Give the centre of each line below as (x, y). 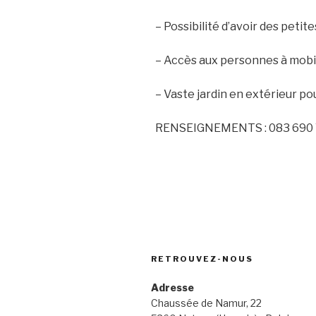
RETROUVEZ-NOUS (202, 259)
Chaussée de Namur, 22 (206, 303)
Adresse (172, 287)
